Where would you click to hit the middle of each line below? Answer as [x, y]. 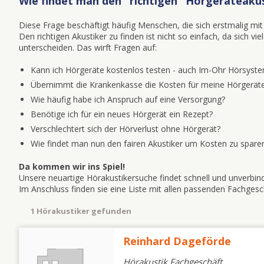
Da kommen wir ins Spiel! [72, 166]
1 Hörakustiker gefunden [83, 211]
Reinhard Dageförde [177, 241]
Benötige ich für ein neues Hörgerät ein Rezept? [122, 114]
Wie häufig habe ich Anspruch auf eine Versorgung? [128, 99]
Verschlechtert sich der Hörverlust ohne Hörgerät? [126, 129]
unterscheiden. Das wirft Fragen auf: [88, 47]
